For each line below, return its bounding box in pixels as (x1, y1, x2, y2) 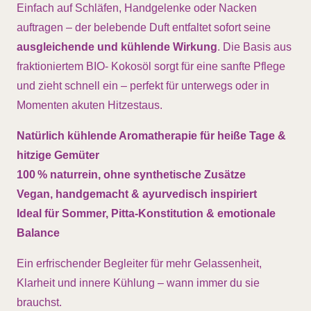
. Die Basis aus (217, 40, 292, 53)
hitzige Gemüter (17, 149, 99, 161)
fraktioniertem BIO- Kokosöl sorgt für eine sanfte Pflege (17, 60, 285, 72)
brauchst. (17, 296, 62, 308)
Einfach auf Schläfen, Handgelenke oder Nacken (17, 1, 257, 14)
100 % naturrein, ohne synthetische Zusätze (17, 168, 246, 180)
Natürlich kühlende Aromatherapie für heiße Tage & (17, 129, 286, 142)
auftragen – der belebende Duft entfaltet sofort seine (17, 21, 271, 33)
